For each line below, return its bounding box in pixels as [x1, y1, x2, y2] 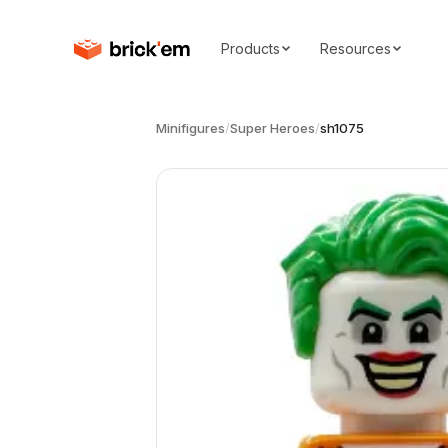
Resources [319, 39, 391, 57]
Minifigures [156, 120, 225, 136]
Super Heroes [230, 120, 315, 136]
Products [220, 39, 280, 57]
